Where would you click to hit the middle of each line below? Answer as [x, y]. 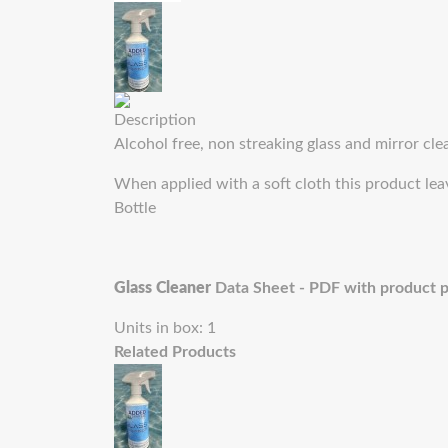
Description [155, 120]
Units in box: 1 [165, 328]
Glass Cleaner [162, 288]
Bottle [135, 208]
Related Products [175, 352]
